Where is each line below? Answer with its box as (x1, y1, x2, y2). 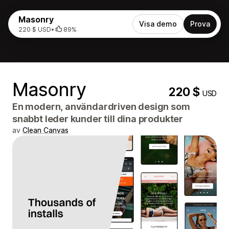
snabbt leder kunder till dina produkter (12, 113, 183, 124)
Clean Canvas (22, 126, 68, 134)
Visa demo (139, 19, 177, 28)
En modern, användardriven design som (12, 101, 190, 112)
